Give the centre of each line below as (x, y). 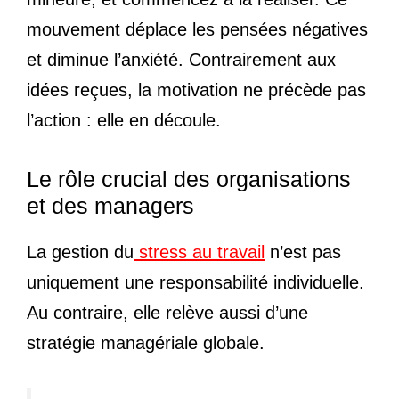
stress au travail (199, 252)
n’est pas (303, 252)
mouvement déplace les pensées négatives (197, 29)
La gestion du (80, 252)
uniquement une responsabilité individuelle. (195, 282)
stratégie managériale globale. (146, 342)
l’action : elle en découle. (124, 120)
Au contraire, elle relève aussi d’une (167, 312)
